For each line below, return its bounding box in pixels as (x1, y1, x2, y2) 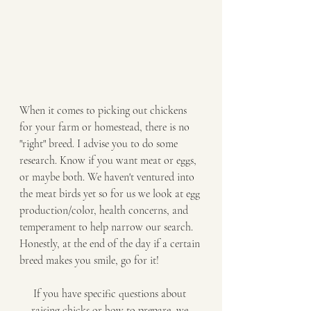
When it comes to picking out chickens (19, 103, 190, 118)
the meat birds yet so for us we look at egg (19, 187, 203, 201)
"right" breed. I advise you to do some (19, 137, 180, 151)
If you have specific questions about (33, 287, 189, 301)
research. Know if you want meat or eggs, (19, 153, 199, 168)
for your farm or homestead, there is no (19, 120, 192, 135)
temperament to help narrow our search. (19, 220, 196, 235)
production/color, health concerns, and (19, 203, 191, 218)
